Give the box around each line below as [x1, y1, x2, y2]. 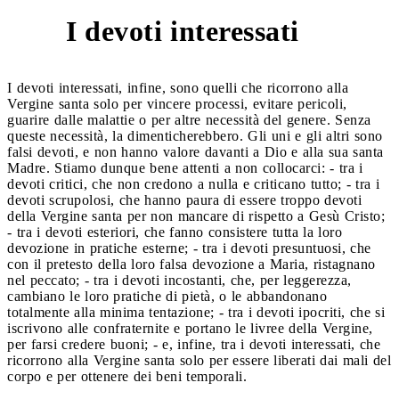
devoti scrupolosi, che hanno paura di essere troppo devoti [7, 191, 362, 208]
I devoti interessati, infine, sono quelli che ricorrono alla [7, 79, 348, 95]
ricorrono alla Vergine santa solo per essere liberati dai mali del [7, 352, 391, 368]
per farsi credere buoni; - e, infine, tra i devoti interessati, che [7, 336, 380, 352]
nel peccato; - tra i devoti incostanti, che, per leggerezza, [7, 272, 352, 288]
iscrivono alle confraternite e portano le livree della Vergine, [7, 320, 373, 336]
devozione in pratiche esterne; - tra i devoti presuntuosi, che [7, 240, 371, 256]
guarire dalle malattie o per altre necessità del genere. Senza [7, 111, 371, 127]
